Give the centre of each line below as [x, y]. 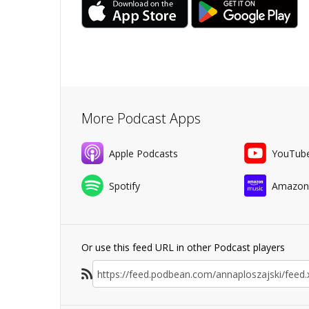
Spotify [124, 186]
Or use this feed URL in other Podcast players [183, 247]
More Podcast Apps [141, 118]
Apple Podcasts [143, 153]
